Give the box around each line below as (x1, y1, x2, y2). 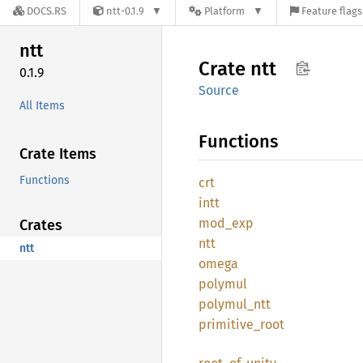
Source (199, 83, 239, 98)
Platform (204, 5, 246, 18)
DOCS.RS (27, 5, 66, 18)
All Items (19, 98, 65, 113)
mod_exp (199, 216, 254, 231)
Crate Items (19, 144, 96, 163)
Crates (19, 216, 62, 234)
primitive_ (199, 317, 260, 332)
